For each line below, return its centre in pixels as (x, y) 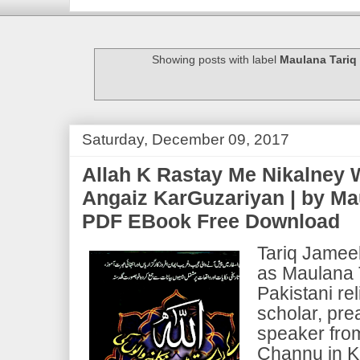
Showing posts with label (216, 60)
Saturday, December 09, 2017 (186, 139)
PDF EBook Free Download (211, 221)
